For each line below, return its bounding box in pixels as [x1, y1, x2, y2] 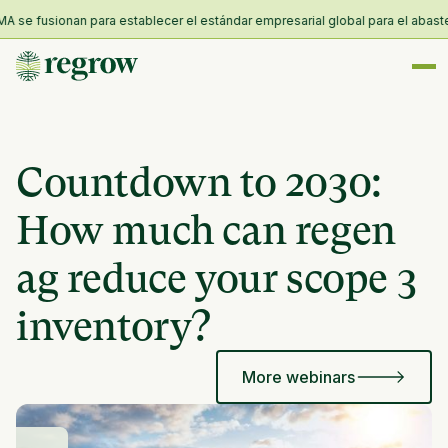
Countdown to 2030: [16, 159, 382, 206]
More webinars [241, 366, 355, 387]
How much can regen [16, 207, 396, 254]
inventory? [16, 303, 212, 350]
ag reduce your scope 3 [16, 255, 417, 302]
